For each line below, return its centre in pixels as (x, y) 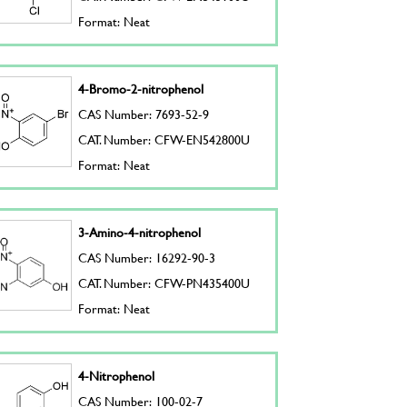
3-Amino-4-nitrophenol (140, 232)
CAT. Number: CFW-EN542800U (164, 139)
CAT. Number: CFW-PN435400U (164, 283)
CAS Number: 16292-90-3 (147, 258)
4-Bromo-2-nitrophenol (141, 89)
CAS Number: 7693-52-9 (144, 114)
